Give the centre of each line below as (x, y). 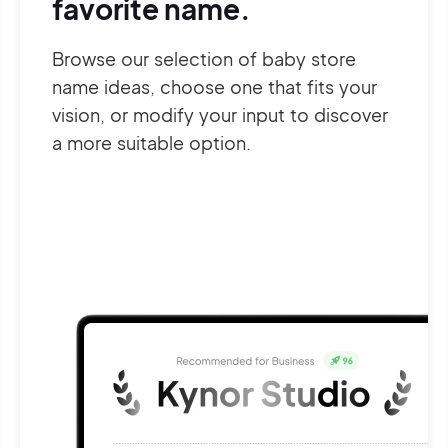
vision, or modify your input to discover (220, 114)
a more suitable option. (151, 142)
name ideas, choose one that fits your (214, 86)
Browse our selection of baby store (204, 58)
